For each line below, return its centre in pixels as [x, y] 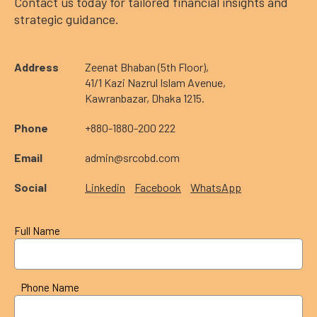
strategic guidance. [67, 19]
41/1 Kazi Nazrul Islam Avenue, [155, 82]
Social [30, 187]
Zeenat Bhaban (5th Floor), [147, 67]
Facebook [158, 187]
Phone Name [50, 287]
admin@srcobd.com [132, 157]
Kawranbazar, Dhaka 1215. [145, 98]
